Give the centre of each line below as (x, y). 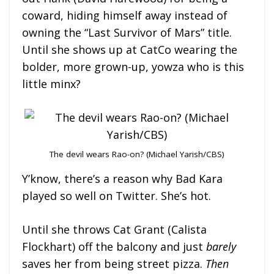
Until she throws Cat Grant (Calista (114, 229)
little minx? (51, 83)
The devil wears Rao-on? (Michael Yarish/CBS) (137, 154)
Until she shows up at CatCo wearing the (130, 49)
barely (221, 246)
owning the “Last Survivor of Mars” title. (127, 32)
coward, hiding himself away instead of (125, 15)
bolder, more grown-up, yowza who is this (133, 66)
